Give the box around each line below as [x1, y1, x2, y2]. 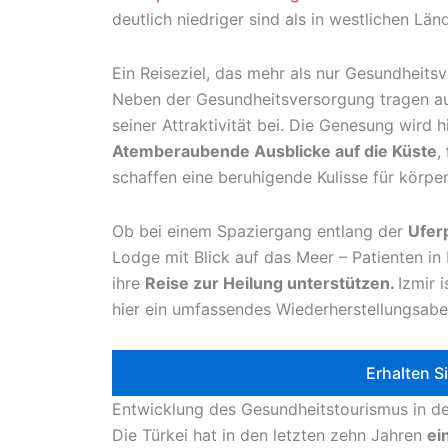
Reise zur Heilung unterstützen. [145, 273, 398, 294]
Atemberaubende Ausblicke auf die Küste [112, 141, 437, 162]
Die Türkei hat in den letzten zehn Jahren [112, 425, 427, 446]
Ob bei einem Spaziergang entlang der [112, 221, 408, 242]
